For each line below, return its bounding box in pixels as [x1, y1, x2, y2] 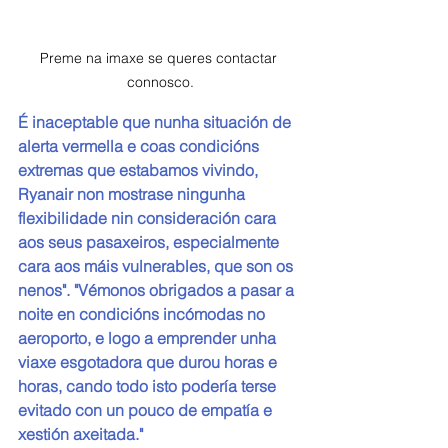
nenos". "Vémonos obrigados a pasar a [18, 280, 298, 301]
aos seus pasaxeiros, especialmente [18, 232, 283, 253]
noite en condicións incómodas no [18, 304, 269, 325]
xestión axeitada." [18, 424, 143, 445]
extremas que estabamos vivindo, [18, 160, 262, 181]
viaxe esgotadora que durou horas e [18, 352, 281, 373]
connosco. [126, 73, 194, 92]
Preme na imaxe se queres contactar [39, 49, 281, 68]
